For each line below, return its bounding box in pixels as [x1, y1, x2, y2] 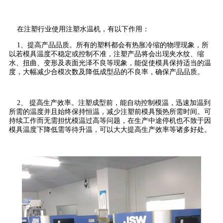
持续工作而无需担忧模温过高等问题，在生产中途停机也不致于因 [9, 116, 211, 124]
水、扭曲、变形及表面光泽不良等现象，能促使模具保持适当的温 [9, 59, 211, 67]
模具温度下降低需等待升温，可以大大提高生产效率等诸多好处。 [9, 125, 211, 133]
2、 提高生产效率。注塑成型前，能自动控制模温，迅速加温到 [17, 99, 211, 107]
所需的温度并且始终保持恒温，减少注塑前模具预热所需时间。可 [9, 108, 211, 115]
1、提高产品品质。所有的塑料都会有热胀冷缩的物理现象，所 [17, 41, 209, 49]
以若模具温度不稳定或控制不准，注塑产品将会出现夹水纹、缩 [9, 50, 204, 58]
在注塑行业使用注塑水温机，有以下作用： [17, 25, 149, 33]
